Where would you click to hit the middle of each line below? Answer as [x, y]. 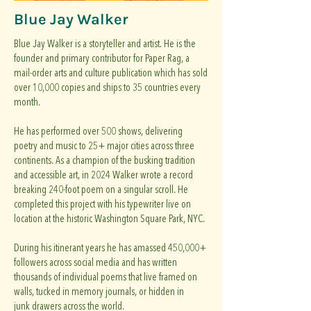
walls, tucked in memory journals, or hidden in [99, 292]
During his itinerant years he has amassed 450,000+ [110, 248]
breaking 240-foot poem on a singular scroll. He [101, 190]
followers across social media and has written [95, 262]
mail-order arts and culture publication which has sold [111, 73]
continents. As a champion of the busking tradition [104, 160]
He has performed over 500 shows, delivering [98, 131]
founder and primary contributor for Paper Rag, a [102, 58]
